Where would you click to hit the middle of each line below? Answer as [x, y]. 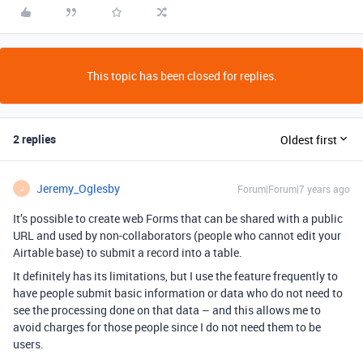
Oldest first [309, 139]
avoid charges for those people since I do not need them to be [167, 327]
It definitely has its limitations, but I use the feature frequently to [175, 276]
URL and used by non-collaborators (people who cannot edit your [177, 235]
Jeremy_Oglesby [78, 188]
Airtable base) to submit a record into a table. [128, 252]
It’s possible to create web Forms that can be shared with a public [178, 218]
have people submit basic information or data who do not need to [178, 293]
